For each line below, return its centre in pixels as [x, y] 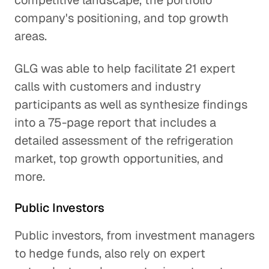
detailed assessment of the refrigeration [124, 141]
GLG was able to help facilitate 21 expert [125, 68]
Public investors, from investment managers [134, 235]
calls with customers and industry [108, 86]
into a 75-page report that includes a [115, 122]
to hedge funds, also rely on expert [110, 253]
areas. [31, 36]
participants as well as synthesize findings [131, 104]
